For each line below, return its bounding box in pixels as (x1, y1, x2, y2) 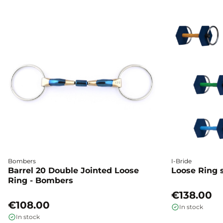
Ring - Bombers (8, 175, 73, 185)
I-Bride (171, 157, 192, 165)
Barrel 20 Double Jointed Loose (8, 165, 139, 175)
